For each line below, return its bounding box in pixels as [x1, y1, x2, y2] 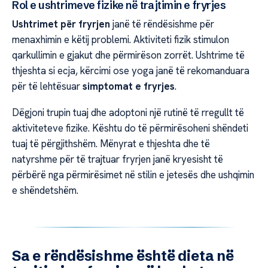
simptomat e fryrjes [83, 79, 175, 93]
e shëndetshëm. [12, 184, 78, 197]
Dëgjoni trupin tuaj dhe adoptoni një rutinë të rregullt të [12, 106, 244, 120]
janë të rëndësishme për [110, 17, 214, 31]
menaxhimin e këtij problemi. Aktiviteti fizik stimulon [12, 32, 229, 46]
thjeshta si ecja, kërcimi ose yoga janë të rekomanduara [12, 63, 249, 77]
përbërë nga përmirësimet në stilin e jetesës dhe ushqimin [12, 168, 254, 182]
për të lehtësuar [12, 79, 83, 93]
